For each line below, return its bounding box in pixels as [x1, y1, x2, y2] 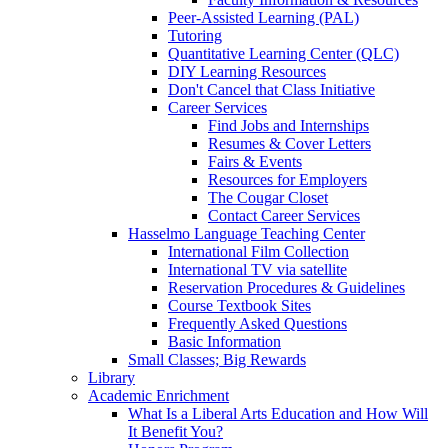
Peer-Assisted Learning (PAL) [168, 8, 359, 26]
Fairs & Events [208, 152, 302, 170]
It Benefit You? [128, 422, 223, 440]
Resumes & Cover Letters [208, 134, 371, 152]
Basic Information [168, 332, 281, 350]
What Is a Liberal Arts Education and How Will [128, 404, 428, 422]
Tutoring [168, 26, 222, 44]
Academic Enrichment [88, 386, 229, 404]
